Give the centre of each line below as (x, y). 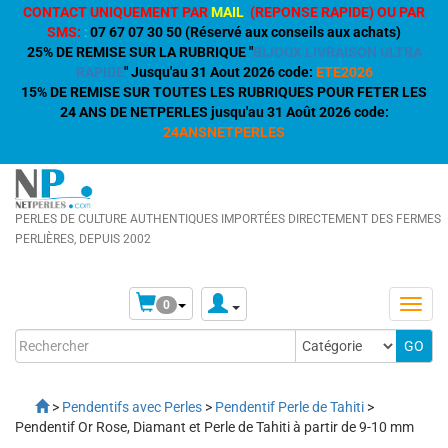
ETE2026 (344, 72)
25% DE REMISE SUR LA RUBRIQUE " (139, 52)
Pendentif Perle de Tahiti (289, 407)
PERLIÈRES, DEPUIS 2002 (83, 239)
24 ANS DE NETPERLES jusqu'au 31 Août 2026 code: (224, 112)
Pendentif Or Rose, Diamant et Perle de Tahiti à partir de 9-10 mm (214, 427)
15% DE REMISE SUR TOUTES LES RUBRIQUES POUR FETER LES (224, 92)
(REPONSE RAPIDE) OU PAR (337, 12)
